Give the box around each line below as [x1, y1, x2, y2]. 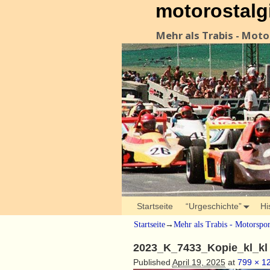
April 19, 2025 [172, 257, 225, 267]
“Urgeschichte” [185, 201, 242, 211]
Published [133, 257, 172, 267]
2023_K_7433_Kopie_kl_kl [133, 241, 268, 254]
